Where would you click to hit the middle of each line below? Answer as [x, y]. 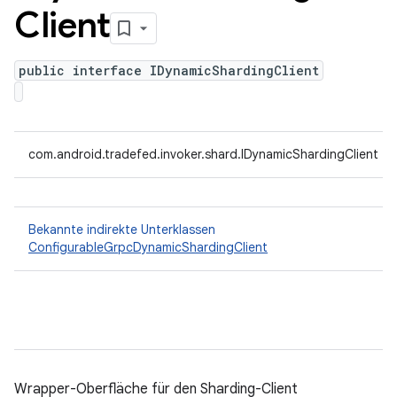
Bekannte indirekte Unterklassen [122, 230]
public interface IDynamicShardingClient [169, 70]
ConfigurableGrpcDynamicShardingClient [148, 247]
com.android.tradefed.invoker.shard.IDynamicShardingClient [203, 154]
